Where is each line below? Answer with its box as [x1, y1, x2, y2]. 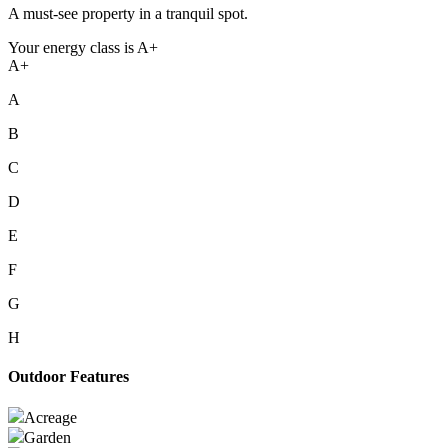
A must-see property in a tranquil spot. [8, 4, 248, 22]
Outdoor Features [8, 368, 129, 386]
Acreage [24, 409, 77, 427]
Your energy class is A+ [8, 38, 158, 56]
